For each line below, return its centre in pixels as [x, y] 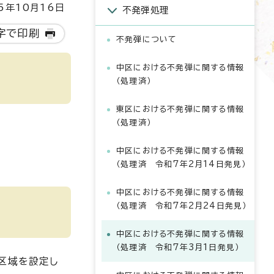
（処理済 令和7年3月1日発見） [178, 247]
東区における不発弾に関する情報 [180, 109]
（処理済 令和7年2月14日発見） [181, 164]
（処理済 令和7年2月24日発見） [182, 206]
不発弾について [147, 39]
